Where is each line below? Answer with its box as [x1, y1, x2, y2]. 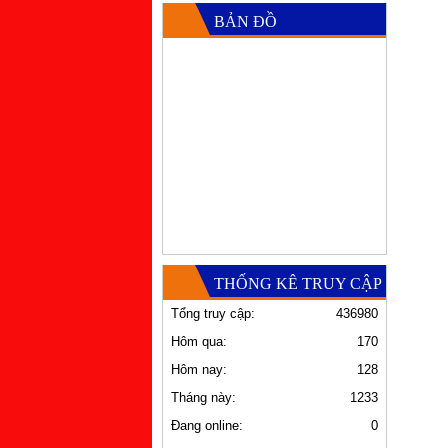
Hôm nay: [171, 362, 227, 378]
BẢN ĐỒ [214, 13, 277, 31]
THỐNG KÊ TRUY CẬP [214, 275, 382, 293]
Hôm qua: [171, 334, 227, 350]
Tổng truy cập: [171, 306, 255, 322]
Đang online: [171, 418, 243, 434]
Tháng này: [171, 390, 236, 406]
